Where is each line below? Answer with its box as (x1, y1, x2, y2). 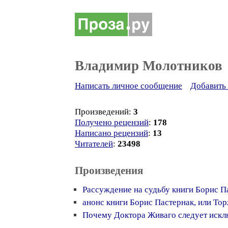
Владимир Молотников (75, 58, 222, 73)
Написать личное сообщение (75, 81, 182, 91)
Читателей (75, 139, 113, 149)
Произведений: (75, 107, 133, 117)
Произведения (75, 164, 143, 177)
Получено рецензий (75, 118, 149, 127)
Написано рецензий (75, 128, 148, 138)
